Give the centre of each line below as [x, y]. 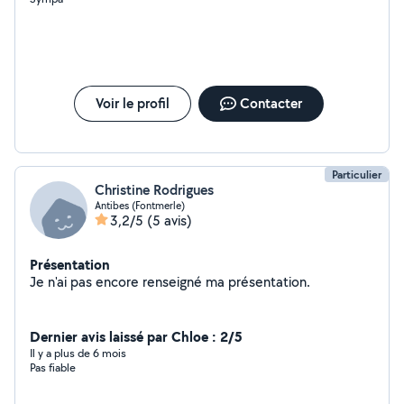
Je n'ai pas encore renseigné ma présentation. [269, 282]
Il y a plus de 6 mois [78, 353]
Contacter [271, 103]
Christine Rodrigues [154, 190]
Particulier [357, 174]
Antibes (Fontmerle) [140, 205]
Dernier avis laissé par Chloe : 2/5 [136, 336]
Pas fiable [53, 367]
